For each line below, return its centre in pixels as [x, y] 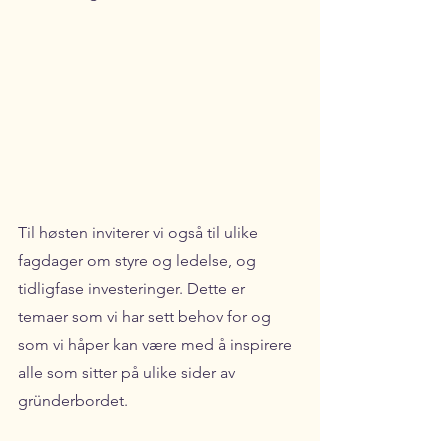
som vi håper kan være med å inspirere [157, 345]
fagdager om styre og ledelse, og [139, 261]
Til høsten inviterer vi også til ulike [140, 233]
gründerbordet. [73, 401]
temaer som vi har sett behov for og [146, 317]
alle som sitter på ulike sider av [128, 373]
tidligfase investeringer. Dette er [133, 289]
